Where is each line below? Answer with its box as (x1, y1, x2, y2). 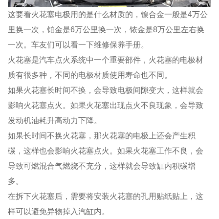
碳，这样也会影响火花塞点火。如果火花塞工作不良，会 (8, 146, 204, 155)
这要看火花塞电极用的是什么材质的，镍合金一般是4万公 (8, 10, 208, 19)
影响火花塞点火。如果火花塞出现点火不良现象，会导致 (8, 101, 204, 110)
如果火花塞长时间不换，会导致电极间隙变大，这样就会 (8, 86, 204, 95)
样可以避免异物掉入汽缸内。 (8, 207, 110, 216)
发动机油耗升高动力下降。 (8, 116, 102, 125)
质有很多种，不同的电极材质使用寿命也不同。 (8, 70, 173, 80)
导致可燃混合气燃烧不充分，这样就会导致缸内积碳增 (8, 161, 196, 171)
